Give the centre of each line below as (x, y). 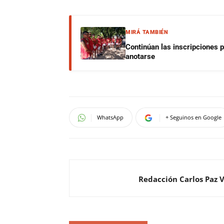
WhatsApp (110, 117)
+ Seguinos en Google (193, 117)
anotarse (140, 56)
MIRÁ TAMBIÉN (147, 32)
